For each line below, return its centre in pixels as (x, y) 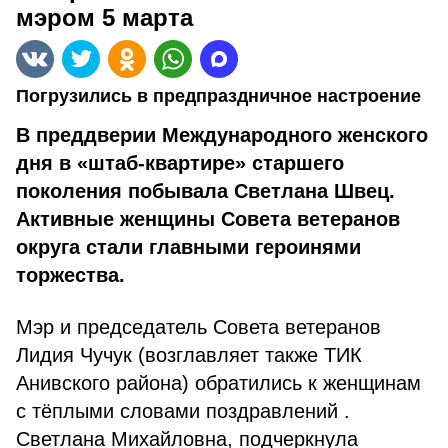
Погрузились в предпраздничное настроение (218, 96)
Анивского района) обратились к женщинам (218, 383)
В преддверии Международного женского (222, 135)
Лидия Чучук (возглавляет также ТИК (189, 355)
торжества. (70, 275)
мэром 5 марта (104, 17)
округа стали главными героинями (188, 247)
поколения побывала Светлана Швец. (205, 191)
